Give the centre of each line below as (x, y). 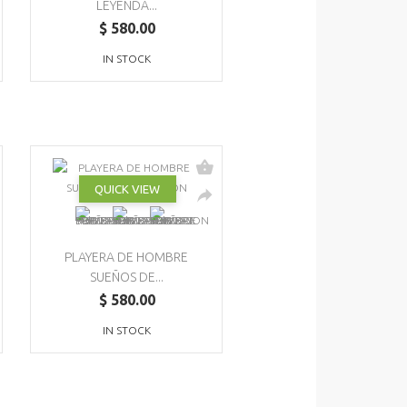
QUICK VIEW (128, 189)
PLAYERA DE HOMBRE (127, 258)
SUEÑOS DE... (127, 278)
